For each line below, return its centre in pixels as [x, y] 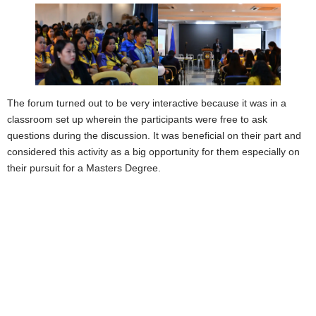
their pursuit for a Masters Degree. [84, 168]
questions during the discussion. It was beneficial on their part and [154, 136]
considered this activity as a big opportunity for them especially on [153, 152]
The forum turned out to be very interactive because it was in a [147, 103]
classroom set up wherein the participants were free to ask [137, 120]
